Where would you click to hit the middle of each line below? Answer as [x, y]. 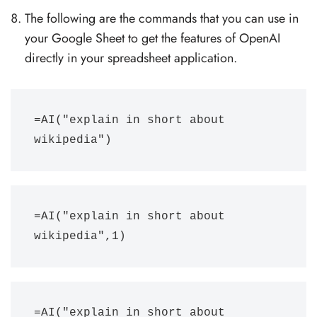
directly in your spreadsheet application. [131, 58]
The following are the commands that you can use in [162, 19]
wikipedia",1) [80, 237]
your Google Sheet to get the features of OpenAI [152, 39]
